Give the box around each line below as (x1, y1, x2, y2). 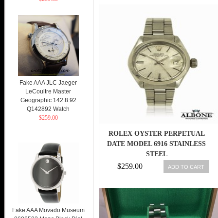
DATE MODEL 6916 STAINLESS (107, 140, 206, 147)
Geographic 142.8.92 (20, 97, 76, 104)
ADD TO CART (168, 163, 204, 170)
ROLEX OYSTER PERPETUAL (108, 130, 205, 137)
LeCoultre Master (25, 88, 71, 95)
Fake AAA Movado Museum (12, 207, 85, 214)
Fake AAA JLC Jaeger (19, 79, 77, 86)
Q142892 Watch (27, 106, 70, 112)
